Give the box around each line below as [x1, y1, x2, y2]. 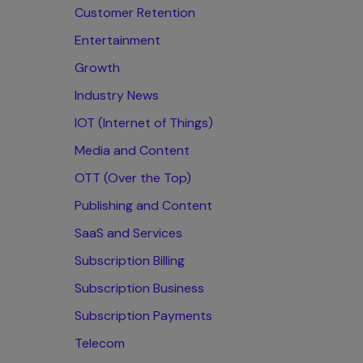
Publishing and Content [75, 197, 212, 214]
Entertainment [75, 32, 160, 49]
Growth [75, 59, 120, 76]
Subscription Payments [75, 307, 212, 324]
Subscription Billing [75, 252, 185, 269]
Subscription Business [75, 280, 204, 297]
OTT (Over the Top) [75, 169, 191, 186]
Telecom [75, 335, 125, 352]
